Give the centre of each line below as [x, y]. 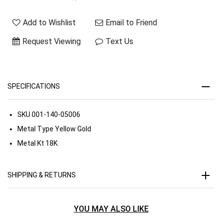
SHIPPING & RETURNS [42, 175]
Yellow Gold [72, 129]
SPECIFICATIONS [34, 86]
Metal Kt [31, 143]
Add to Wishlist [49, 22]
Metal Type [35, 129]
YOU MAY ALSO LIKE [111, 209]
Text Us [120, 41]
